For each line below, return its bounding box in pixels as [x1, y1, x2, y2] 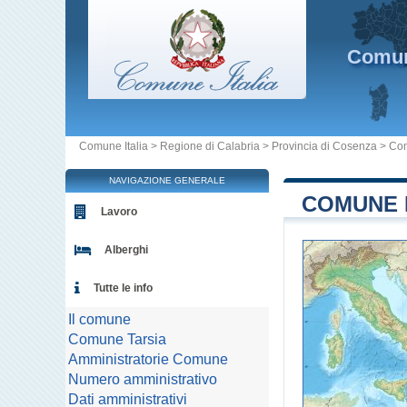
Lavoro [101, 205, 137, 218]
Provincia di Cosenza [272, 140, 377, 153]
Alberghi [104, 243, 148, 256]
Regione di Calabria [160, 140, 260, 153]
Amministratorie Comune [68, 352, 228, 367]
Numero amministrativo [68, 372, 217, 387]
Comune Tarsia [68, 332, 166, 347]
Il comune [68, 312, 131, 327]
